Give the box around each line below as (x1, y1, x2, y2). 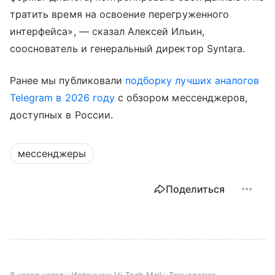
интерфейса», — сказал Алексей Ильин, (10, 25, 204, 37)
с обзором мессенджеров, (114, 91, 248, 104)
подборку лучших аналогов (125, 74, 260, 87)
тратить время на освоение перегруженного (10, 7, 229, 20)
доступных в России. (10, 108, 113, 121)
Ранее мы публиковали (10, 74, 126, 87)
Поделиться (166, 182, 225, 195)
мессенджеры (18, 147, 86, 160)
